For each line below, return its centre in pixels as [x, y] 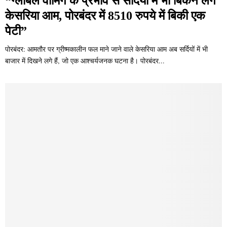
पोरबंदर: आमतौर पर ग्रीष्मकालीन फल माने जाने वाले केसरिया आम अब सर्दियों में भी [106, 49]
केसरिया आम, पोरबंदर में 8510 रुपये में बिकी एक [105, 15]
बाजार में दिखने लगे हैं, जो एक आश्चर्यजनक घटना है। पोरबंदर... [85, 60]
